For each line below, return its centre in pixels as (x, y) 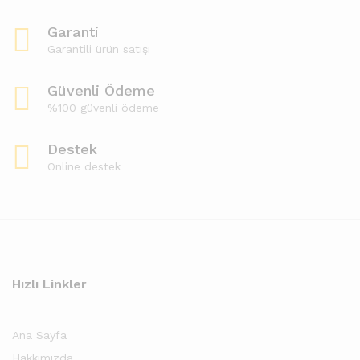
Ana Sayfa (39, 335)
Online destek (84, 166)
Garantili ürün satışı (99, 49)
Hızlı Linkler (49, 284)
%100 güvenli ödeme (103, 108)
